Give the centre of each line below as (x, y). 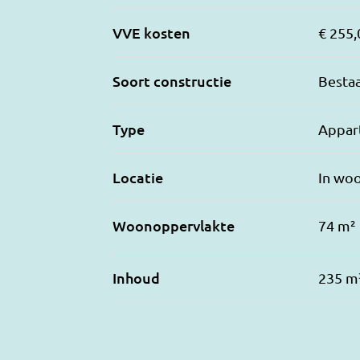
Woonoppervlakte (174, 225)
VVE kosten (151, 32)
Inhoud (136, 277)
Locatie (138, 177)
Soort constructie (172, 80)
